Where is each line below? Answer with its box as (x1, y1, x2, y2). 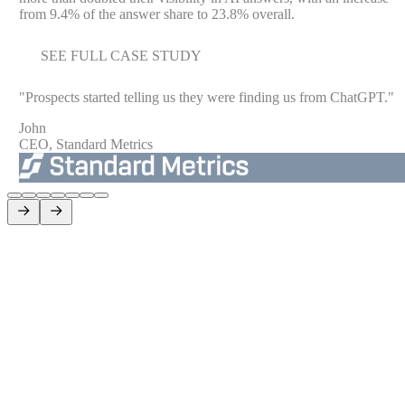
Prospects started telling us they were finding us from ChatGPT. (24, 89, 388, 105)
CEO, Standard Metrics (18, 136, 153, 152)
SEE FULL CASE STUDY (40, 47, 202, 63)
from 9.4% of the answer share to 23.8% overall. (18, 5, 295, 22)
